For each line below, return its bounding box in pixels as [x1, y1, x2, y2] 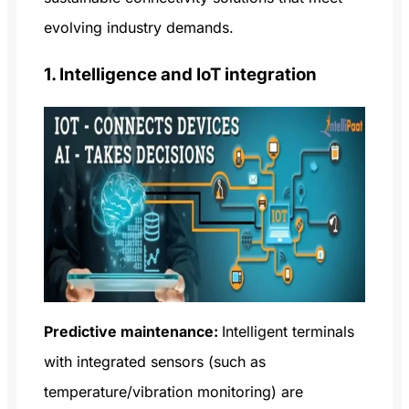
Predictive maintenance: [44, 322, 222, 341]
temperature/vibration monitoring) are [44, 383, 303, 402]
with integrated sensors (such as [44, 352, 266, 372]
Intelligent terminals [222, 322, 354, 341]
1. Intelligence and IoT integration [44, 64, 317, 86]
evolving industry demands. [44, 17, 234, 37]
